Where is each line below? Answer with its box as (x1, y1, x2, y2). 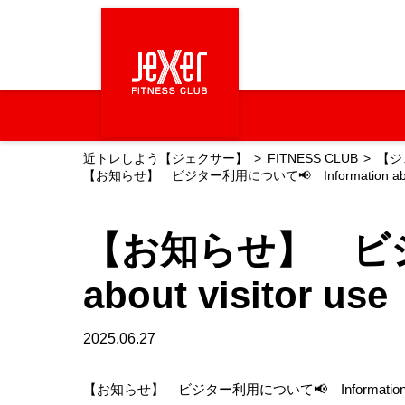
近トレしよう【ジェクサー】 (83, 152, 248, 165)
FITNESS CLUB (267, 152, 358, 165)
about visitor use (83, 274, 388, 316)
